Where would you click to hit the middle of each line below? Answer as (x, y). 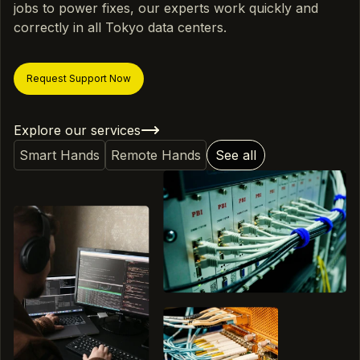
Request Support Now (79, 79)
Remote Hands (156, 155)
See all (236, 155)
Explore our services (77, 131)
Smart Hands (59, 155)
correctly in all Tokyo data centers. (120, 28)
